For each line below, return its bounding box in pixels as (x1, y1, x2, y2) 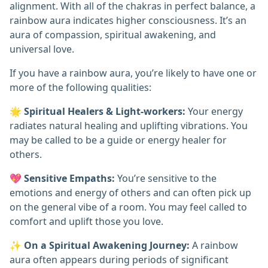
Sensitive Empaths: (24, 172, 115, 185)
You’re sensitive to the (115, 172, 217, 185)
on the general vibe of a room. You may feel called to (10, 200, 247, 214)
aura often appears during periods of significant (10, 253, 229, 267)
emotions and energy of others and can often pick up (10, 186, 251, 200)
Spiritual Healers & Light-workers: (24, 105, 185, 118)
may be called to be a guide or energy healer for (10, 133, 227, 147)
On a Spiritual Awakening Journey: (24, 239, 190, 252)
